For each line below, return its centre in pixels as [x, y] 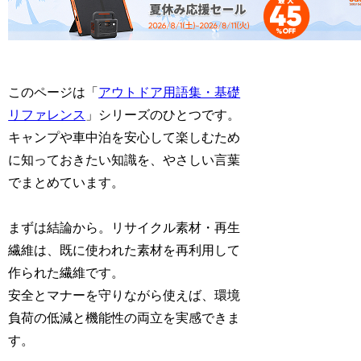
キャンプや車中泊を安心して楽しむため [124, 137]
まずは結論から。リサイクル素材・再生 [124, 228]
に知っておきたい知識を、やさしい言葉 [124, 160]
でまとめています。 [66, 182]
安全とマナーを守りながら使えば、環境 [124, 296]
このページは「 [54, 92]
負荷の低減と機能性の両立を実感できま [124, 318]
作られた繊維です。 [66, 273]
